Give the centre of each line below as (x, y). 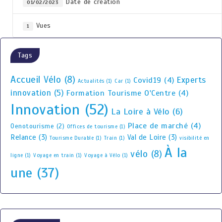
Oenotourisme (32, 126)
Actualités (91, 81)
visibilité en (194, 138)
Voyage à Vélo (102, 155)
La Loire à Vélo (140, 111)
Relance (24, 137)
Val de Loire (147, 137)
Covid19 (147, 80)
